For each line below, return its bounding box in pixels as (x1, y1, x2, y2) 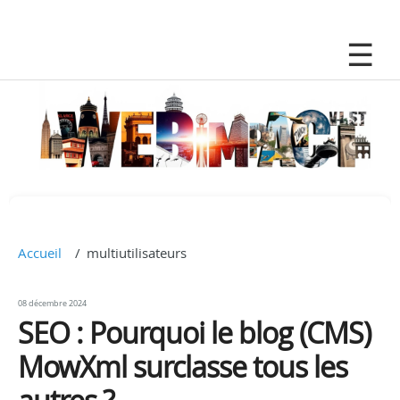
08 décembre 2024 (18, 298, 87, 309)
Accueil (18, 244, 62, 262)
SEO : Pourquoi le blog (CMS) (18, 313, 371, 352)
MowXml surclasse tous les (18, 347, 347, 386)
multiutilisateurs (87, 244, 187, 262)
